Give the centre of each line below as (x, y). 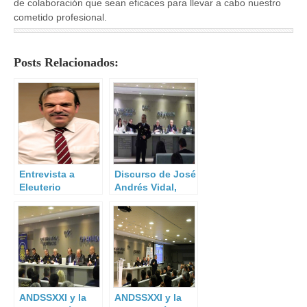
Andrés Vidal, (146, 187)
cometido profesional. (60, 17)
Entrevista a (47, 174)
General (133, 213)
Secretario (138, 200)
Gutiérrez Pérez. (56, 200)
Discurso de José (155, 174)
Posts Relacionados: (66, 63)
